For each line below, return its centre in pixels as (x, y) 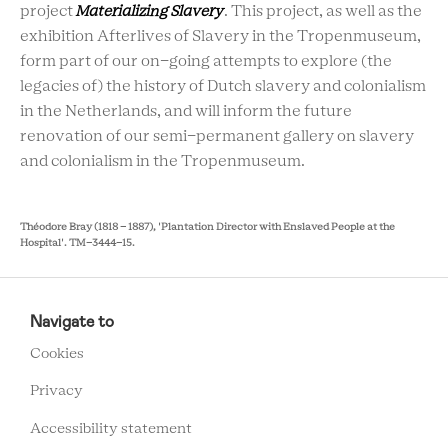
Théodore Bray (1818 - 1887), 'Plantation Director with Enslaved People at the (207, 227)
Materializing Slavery (150, 11)
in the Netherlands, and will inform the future (186, 111)
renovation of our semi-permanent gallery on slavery (217, 136)
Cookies (57, 353)
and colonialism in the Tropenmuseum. (162, 161)
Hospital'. (44, 243)
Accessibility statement (111, 429)
